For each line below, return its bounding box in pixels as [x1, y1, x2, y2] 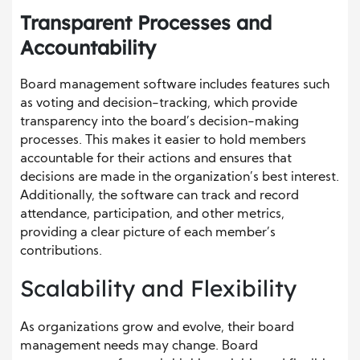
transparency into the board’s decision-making [20, 116, 299, 129]
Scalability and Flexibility [20, 274, 297, 303]
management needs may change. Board [20, 340, 258, 354]
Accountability [20, 35, 156, 60]
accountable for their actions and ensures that [20, 153, 292, 166]
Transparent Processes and [20, 10, 272, 35]
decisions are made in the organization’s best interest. [20, 171, 339, 185]
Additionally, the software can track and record [20, 190, 299, 203]
